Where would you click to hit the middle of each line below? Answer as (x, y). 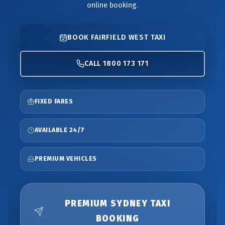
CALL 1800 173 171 (117, 64)
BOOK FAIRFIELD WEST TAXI (117, 37)
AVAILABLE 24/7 (60, 130)
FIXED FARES (54, 101)
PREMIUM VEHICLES (66, 159)
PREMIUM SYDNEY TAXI (118, 204)
